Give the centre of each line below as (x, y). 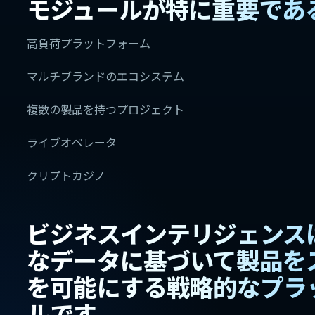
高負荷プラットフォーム (89, 43)
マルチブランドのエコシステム (105, 76)
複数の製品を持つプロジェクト (105, 109)
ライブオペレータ (72, 142)
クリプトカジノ (66, 175)
